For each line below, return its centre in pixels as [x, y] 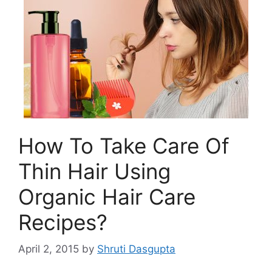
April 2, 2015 [49, 249]
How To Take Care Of [124, 145]
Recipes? [63, 222]
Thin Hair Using [94, 171]
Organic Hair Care [107, 196]
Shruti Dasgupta [136, 249]
